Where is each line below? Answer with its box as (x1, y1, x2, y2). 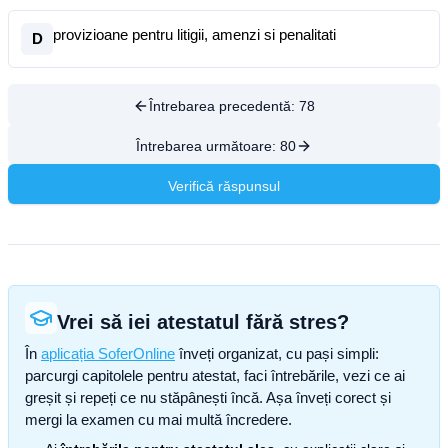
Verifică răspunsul (168, 178, 280, 194)
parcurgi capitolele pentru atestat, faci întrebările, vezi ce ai (25, 367, 405, 384)
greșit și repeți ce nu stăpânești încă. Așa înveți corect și (25, 389, 391, 406)
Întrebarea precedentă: (149, 98, 299, 114)
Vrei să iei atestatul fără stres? (57, 311, 349, 333)
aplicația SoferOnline (41, 345, 175, 362)
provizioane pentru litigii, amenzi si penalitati (53, 26, 336, 43)
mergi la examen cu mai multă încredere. (25, 411, 292, 428)
